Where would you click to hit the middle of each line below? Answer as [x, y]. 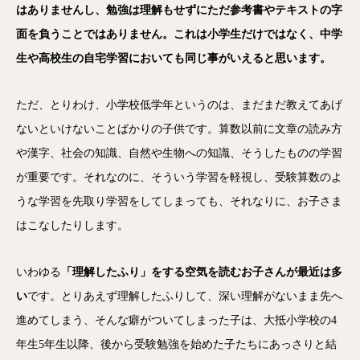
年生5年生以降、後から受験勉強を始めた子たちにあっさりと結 [176, 344]
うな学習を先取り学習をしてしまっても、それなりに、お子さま [179, 201]
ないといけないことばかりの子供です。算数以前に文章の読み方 [179, 129]
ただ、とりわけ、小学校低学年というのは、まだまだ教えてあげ [179, 105]
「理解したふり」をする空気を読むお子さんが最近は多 [202, 272]
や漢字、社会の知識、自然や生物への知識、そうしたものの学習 [179, 153]
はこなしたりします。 [72, 225]
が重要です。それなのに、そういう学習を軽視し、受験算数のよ [179, 177]
